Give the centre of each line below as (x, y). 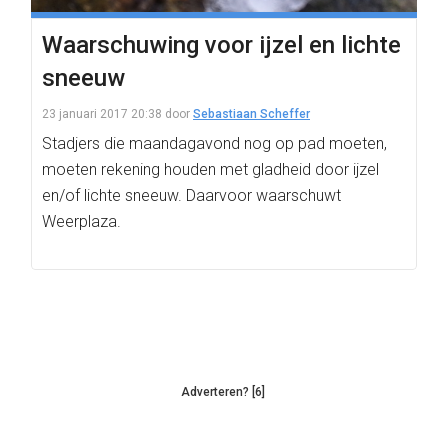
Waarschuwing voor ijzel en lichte (221, 45)
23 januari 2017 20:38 (102, 114)
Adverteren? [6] (223, 392)
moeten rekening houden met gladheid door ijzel (210, 169)
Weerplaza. (81, 221)
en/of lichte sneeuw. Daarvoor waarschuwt (191, 195)
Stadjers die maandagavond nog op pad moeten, (214, 143)
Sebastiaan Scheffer (251, 114)
